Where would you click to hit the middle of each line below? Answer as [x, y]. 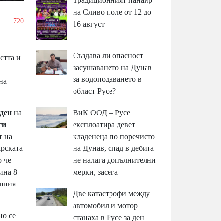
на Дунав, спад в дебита [114, 148]
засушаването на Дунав [113, 67]
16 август [89, 24]
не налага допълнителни [115, 160]
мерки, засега [96, 172]
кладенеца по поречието [114, 136]
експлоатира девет [104, 124]
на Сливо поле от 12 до [112, 12]
